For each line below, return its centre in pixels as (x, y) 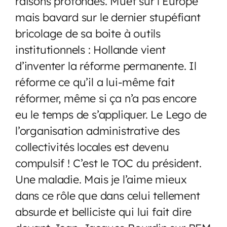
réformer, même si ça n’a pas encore (106, 98)
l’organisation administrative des (98, 130)
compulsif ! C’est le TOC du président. (108, 163)
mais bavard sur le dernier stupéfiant (108, 17)
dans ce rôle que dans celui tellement (108, 195)
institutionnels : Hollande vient (90, 49)
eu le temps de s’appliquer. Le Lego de (111, 114)
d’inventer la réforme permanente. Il (106, 65)
